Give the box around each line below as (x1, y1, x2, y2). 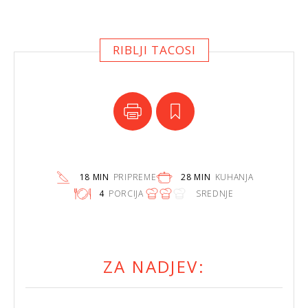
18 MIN (79, 171, 109, 184)
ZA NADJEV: (103, 254, 205, 278)
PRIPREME (113, 171, 157, 184)
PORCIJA (108, 188, 144, 200)
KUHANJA (214, 171, 254, 184)
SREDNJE (195, 188, 234, 200)
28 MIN (181, 171, 211, 184)
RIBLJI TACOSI (112, 41, 196, 58)
